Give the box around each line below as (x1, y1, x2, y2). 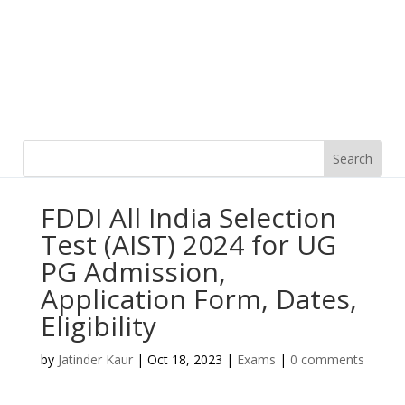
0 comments (289, 351, 364, 368)
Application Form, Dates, (40, 280, 357, 317)
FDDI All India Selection (40, 199, 336, 236)
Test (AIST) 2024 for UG (40, 226, 336, 263)
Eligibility (40, 307, 156, 344)
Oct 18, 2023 (146, 351, 222, 368)
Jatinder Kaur (57, 351, 133, 368)
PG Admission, (40, 253, 226, 290)
